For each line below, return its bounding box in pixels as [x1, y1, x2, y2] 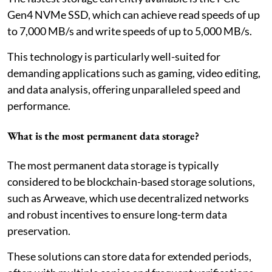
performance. [7, 98, 70, 112]
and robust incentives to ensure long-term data [7, 207, 227, 221]
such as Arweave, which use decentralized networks [7, 191, 249, 205]
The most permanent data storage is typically [7, 158, 219, 172]
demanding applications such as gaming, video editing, [7, 66, 260, 80]
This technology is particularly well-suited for [7, 49, 220, 63]
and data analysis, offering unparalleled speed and [7, 82, 240, 96]
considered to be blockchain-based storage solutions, [7, 174, 255, 188]
